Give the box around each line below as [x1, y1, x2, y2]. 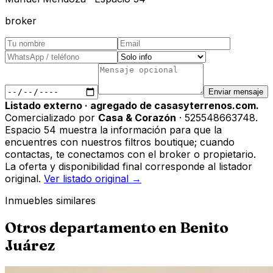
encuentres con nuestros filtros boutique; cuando [5, 135, 235, 148]
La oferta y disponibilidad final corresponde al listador [5, 160, 252, 172]
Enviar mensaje [208, 87, 263, 97]
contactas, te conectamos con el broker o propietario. [5, 147, 256, 160]
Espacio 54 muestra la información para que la [5, 123, 222, 136]
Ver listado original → [44, 172, 141, 185]
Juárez [5, 236, 55, 254]
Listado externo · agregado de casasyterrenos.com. [5, 99, 259, 112]
